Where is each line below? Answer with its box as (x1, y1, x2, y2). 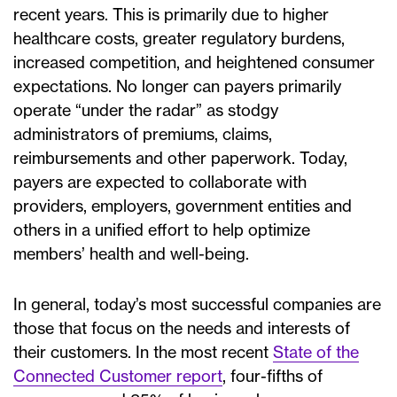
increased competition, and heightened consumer (13, 52, 375, 74)
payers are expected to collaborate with (13, 172, 307, 193)
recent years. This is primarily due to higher (13, 4, 329, 26)
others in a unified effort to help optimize (13, 220, 310, 241)
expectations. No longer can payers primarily (13, 76, 341, 97)
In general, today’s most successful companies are (13, 294, 381, 315)
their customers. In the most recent (13, 342, 273, 363)
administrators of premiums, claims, (13, 124, 272, 145)
